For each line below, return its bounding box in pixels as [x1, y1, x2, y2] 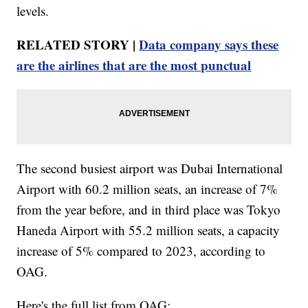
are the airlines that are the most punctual [16, 56, 252, 75]
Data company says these [139, 35, 279, 54]
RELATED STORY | [16, 35, 140, 54]
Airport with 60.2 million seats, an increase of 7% [16, 180, 278, 198]
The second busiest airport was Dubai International [16, 159, 283, 177]
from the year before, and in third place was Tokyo [16, 201, 281, 219]
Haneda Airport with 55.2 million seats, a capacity [16, 221, 280, 239]
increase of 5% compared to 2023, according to [16, 242, 266, 260]
